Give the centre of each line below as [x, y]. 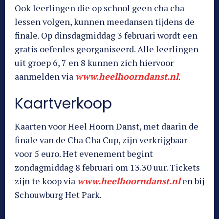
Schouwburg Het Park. [58, 195]
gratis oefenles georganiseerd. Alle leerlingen [107, 49]
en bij [192, 181]
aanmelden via [45, 77]
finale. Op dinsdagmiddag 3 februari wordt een [106, 35]
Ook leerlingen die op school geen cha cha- [101, 8]
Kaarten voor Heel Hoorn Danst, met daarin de [107, 126]
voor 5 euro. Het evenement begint [84, 154]
